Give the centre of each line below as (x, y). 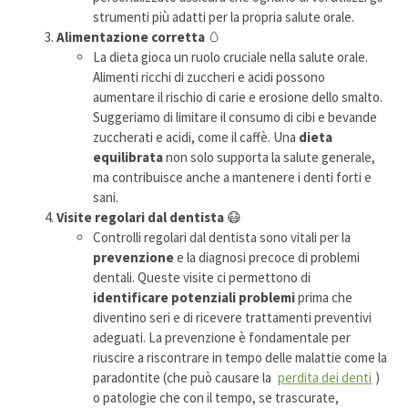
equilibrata (128, 157)
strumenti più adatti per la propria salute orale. (224, 17)
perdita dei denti (325, 377)
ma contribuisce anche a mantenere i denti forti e (233, 177)
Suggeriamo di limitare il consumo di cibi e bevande (235, 117)
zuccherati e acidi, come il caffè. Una (196, 137)
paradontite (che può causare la (184, 377)
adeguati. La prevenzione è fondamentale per (222, 337)
